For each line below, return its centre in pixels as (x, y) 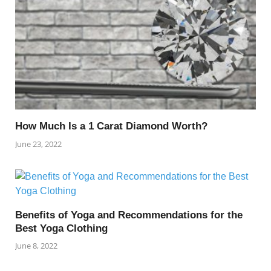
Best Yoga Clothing (61, 228)
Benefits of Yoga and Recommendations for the (129, 215)
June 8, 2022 (36, 246)
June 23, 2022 (38, 144)
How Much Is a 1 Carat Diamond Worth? (111, 126)
